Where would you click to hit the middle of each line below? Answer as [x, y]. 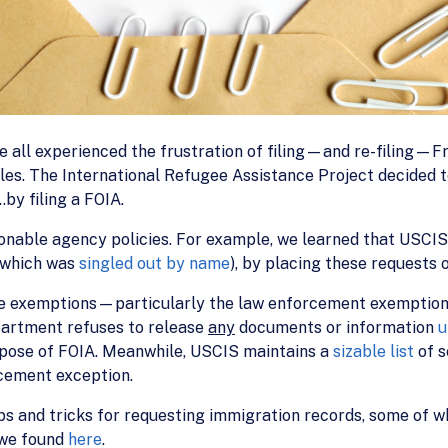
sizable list [375, 351]
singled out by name [154, 263]
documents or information [336, 327]
